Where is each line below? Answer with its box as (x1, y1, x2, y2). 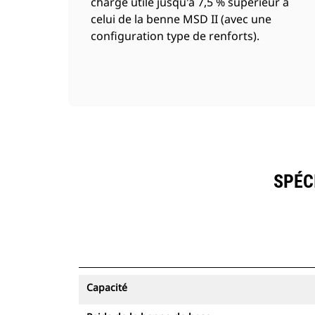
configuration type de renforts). (91, 28, 259, 44)
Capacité (86, 281, 127, 294)
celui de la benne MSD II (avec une (91, 11, 271, 27)
